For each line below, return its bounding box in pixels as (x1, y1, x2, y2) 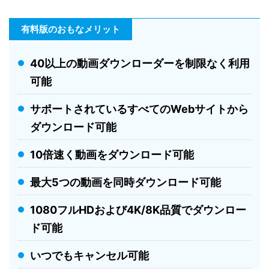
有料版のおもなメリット (21, 23, 120, 35)
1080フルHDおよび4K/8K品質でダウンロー (30, 204, 246, 217)
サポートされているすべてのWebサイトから (30, 103, 249, 116)
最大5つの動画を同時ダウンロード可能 (30, 176, 221, 189)
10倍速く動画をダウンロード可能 (30, 148, 194, 162)
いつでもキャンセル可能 (30, 249, 149, 262)
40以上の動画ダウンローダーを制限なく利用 (30, 57, 250, 70)
